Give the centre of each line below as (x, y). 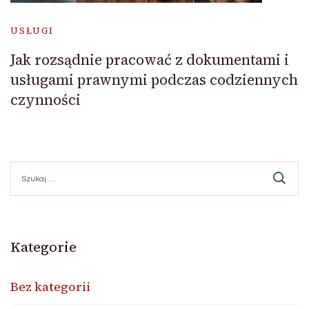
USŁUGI (32, 30)
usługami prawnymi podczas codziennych (154, 79)
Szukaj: (26, 167)
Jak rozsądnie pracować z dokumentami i (150, 59)
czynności (46, 99)
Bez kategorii (50, 286)
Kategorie (43, 247)
